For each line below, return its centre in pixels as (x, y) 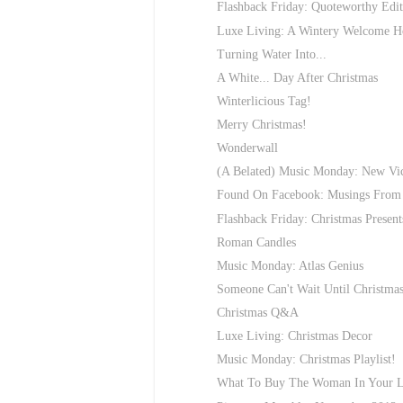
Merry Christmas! (261, 125)
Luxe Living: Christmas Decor (294, 336)
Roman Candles (256, 242)
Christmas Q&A (257, 313)
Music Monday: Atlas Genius (290, 265)
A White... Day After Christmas (297, 77)
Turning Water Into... (271, 54)
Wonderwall (247, 148)
